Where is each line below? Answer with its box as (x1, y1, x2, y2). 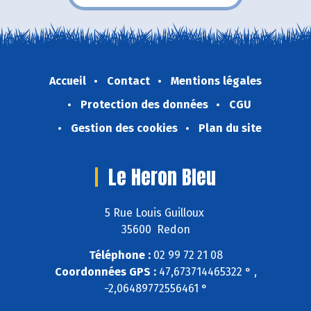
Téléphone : (88, 248, 151, 262)
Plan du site (198, 121, 262, 135)
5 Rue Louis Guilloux (104, 205, 207, 219)
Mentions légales (171, 74, 262, 88)
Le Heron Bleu (108, 162, 216, 192)
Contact (107, 74, 150, 88)
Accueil (49, 74, 86, 88)
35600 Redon (121, 222, 190, 236)
